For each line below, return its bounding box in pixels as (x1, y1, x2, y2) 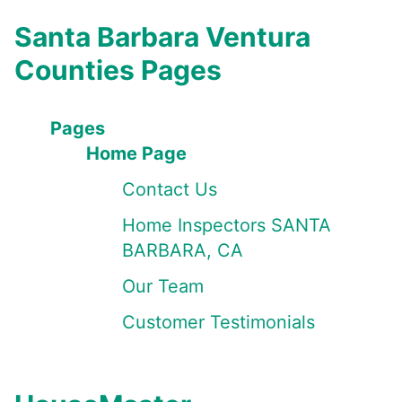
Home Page (86, 143, 187, 164)
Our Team (122, 275, 204, 297)
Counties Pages (14, 54, 222, 86)
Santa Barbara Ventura (14, 21, 310, 53)
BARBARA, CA (122, 240, 243, 261)
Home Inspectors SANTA (122, 214, 331, 236)
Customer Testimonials (122, 311, 315, 333)
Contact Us (122, 179, 217, 200)
